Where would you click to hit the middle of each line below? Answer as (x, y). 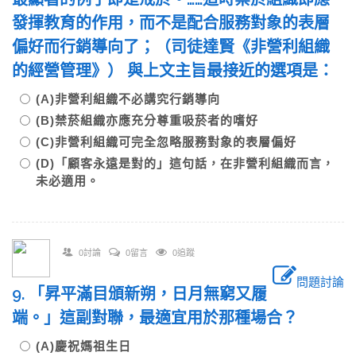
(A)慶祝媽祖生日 (83, 346)
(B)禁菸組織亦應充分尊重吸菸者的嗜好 (147, 120)
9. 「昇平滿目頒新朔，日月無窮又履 (139, 294)
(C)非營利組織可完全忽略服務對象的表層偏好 (166, 142)
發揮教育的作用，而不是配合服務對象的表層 (171, 23)
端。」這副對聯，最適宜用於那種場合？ (155, 318)
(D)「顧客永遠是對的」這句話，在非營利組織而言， (185, 163)
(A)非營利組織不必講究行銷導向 (128, 99)
